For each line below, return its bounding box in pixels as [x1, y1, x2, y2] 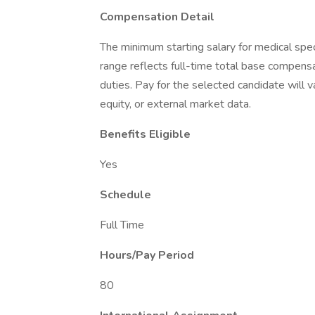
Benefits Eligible [100, 127, 191, 142]
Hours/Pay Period [100, 247, 194, 263]
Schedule [100, 187, 151, 202]
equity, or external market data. [100, 96, 251, 112]
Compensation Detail [100, 9, 214, 25]
